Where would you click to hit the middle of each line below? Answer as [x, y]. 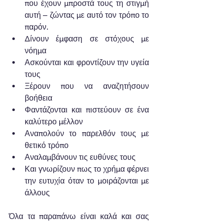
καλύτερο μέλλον [56, 121]
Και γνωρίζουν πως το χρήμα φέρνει [87, 169]
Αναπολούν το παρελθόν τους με [87, 133]
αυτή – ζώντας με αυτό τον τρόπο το [87, 15]
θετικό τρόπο [49, 145]
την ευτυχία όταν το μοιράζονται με [87, 181]
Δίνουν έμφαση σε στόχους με [87, 38]
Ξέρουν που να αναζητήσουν [87, 86]
